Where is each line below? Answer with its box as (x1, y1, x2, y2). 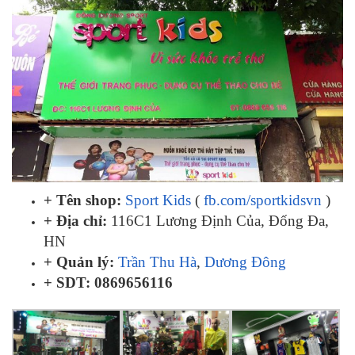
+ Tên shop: (44, 192, 121, 209)
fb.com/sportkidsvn (204, 192, 322, 209)
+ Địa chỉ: (44, 212, 107, 230)
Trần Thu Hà (118, 254, 197, 271)
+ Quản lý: (44, 254, 114, 271)
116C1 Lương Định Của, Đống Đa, (107, 212, 329, 230)
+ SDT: (44, 274, 90, 292)
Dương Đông (204, 254, 286, 271)
